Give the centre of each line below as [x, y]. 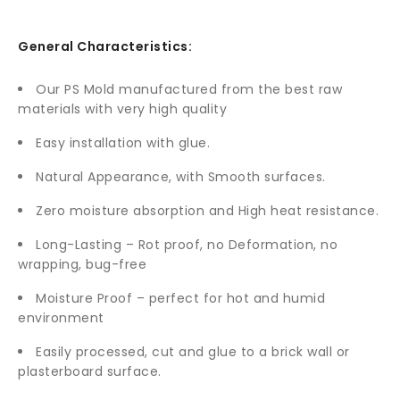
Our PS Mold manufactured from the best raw [189, 89]
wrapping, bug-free [82, 264]
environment [61, 317]
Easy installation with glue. [123, 142]
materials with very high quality [122, 108]
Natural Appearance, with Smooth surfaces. [181, 176]
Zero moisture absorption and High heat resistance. [207, 210]
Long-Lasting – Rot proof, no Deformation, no [187, 244]
